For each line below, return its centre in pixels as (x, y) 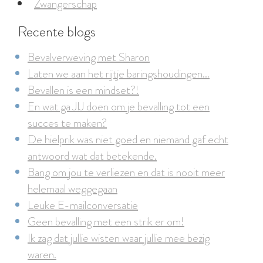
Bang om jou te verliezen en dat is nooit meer (126, 172)
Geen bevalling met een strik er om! (106, 222)
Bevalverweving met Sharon (89, 57)
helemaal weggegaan (73, 189)
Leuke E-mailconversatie (83, 205)
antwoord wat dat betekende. (92, 156)
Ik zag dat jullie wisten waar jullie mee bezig (119, 238)
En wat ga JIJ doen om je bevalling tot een (119, 107)
